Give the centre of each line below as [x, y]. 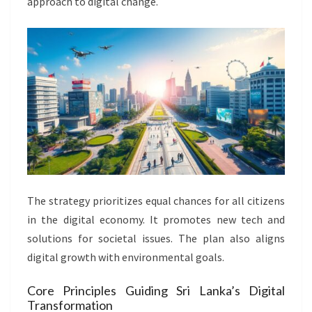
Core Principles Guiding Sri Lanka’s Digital [156, 291]
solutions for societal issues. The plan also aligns [156, 239]
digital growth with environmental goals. [126, 257]
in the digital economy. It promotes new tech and [156, 220]
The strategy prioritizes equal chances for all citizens [156, 201]
